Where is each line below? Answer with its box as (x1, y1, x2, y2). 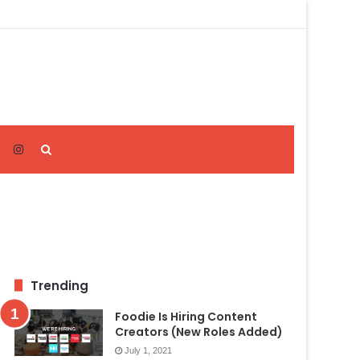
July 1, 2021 (124, 345, 172, 355)
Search (51, 141, 87, 155)
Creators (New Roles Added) (114, 323, 283, 340)
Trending (30, 276, 88, 294)
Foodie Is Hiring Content (114, 308, 257, 325)
